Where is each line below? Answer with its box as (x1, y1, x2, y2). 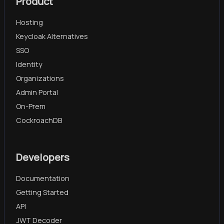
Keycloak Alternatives (16, 31, 88, 41)
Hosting (16, 17, 43, 27)
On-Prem (16, 101, 45, 111)
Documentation (16, 173, 69, 183)
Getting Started (16, 187, 68, 197)
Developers (16, 150, 69, 164)
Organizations (16, 73, 64, 83)
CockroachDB (16, 115, 62, 125)
